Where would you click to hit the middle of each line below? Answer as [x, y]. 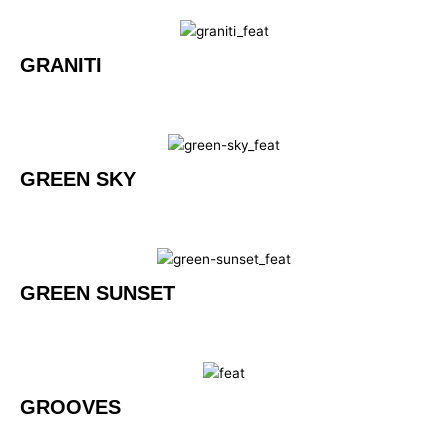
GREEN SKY [78, 178]
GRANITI [64, 64]
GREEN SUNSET [97, 293]
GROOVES [70, 407]
